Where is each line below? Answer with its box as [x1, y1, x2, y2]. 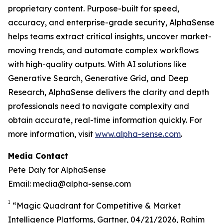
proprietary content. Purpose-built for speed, [8, 3, 179, 13]
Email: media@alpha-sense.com [8, 179, 131, 189]
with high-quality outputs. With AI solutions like [8, 59, 187, 69]
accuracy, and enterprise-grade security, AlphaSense [8, 17, 215, 27]
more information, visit [8, 129, 95, 139]
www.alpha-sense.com [95, 129, 181, 139]
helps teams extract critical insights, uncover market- [8, 31, 212, 41]
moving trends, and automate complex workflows [8, 45, 199, 55]
